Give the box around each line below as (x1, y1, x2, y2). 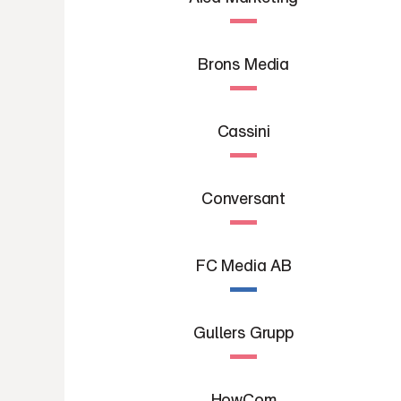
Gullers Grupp (193, 322, 294, 342)
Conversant (200, 188, 286, 208)
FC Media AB (194, 255, 292, 275)
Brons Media (197, 54, 289, 73)
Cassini (217, 121, 270, 141)
